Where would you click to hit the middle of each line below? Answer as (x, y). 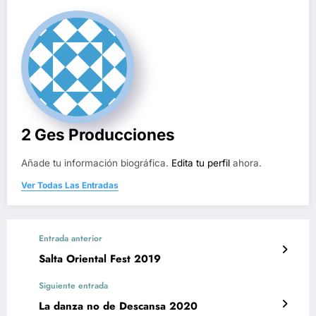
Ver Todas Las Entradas (70, 185)
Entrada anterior (71, 238)
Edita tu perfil (201, 163)
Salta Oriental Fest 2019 (100, 259)
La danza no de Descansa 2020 (118, 306)
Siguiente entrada (73, 285)
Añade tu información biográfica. (96, 163)
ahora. (246, 163)
